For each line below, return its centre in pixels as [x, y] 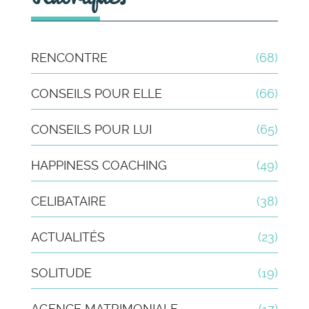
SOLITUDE [61, 273]
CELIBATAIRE [69, 201]
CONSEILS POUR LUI [91, 130]
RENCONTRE [69, 58]
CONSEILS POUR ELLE [97, 94]
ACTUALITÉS [68, 237]
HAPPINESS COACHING [99, 166]
